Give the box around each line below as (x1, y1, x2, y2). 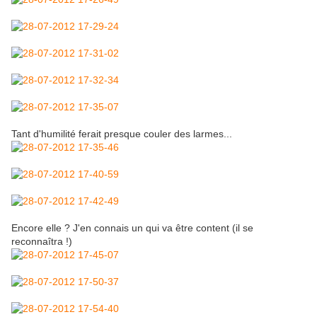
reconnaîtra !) (11, 236, 72, 248)
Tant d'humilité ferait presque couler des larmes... (11, 128, 232, 140)
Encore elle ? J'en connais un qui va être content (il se (11, 222, 253, 234)
